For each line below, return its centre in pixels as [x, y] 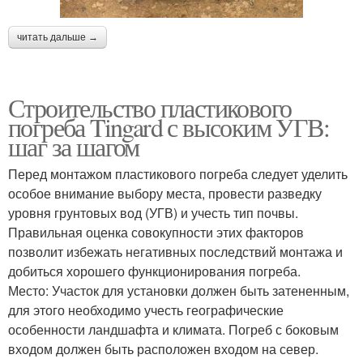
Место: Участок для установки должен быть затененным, [179, 291]
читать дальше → [58, 38]
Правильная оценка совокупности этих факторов [156, 233]
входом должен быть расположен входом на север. [163, 349]
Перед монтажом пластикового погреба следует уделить [178, 174]
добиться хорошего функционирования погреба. [154, 271]
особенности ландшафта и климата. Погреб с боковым [173, 330]
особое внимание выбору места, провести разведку [165, 194]
